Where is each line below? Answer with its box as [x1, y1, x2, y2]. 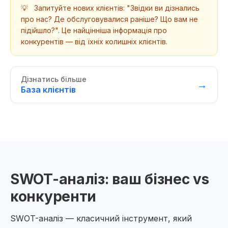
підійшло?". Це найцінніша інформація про [21, 26, 167, 35]
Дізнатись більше [21, 75, 87, 83]
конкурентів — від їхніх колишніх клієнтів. [21, 37, 167, 46]
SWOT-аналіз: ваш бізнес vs [10, 170, 209, 188]
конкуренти [10, 188, 97, 205]
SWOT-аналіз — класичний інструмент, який [10, 213, 192, 223]
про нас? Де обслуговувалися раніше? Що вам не [21, 15, 198, 23]
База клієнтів [21, 84, 76, 95]
